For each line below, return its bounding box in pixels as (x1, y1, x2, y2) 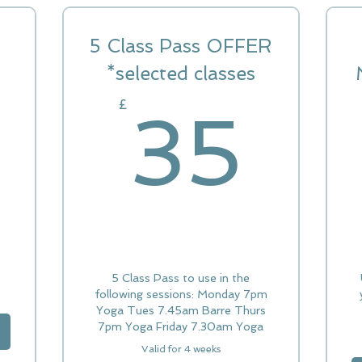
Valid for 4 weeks (141, 343, 221, 355)
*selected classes (106, 62, 256, 84)
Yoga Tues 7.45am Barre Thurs (95, 304, 266, 317)
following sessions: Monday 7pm (94, 288, 267, 301)
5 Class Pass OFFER (90, 35, 272, 57)
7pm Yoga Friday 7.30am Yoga (98, 320, 264, 333)
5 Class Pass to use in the (112, 271, 250, 284)
